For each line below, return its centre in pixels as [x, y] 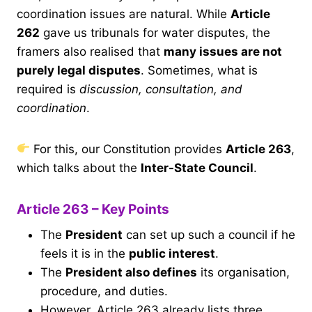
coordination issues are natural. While [124, 14]
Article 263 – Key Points [93, 209]
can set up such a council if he [209, 235]
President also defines [131, 273]
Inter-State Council [197, 167]
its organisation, [243, 273]
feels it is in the [85, 254]
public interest [172, 254]
